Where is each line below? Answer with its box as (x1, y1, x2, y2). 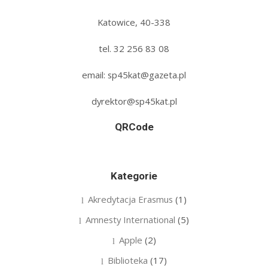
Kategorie (111, 169, 157, 182)
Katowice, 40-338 (98, 16, 170, 28)
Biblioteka (108, 254, 148, 266)
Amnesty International (86, 213, 175, 226)
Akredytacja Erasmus (88, 193, 173, 205)
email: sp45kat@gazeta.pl (82, 68, 186, 81)
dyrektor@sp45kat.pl (91, 95, 177, 107)
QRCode (114, 120, 154, 133)
